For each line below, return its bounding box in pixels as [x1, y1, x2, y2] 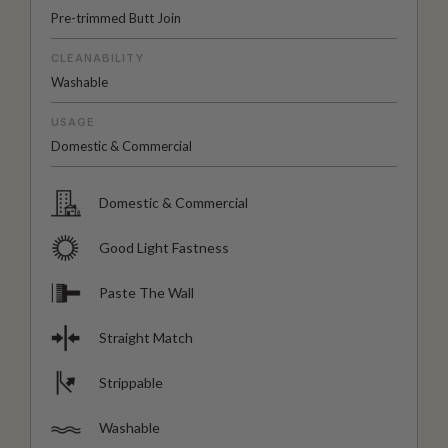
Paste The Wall [99, 283, 194, 301]
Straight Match [99, 328, 193, 346]
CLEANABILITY [51, 50, 144, 65]
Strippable [99, 373, 163, 391]
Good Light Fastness [99, 238, 229, 256]
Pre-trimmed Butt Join [51, 9, 181, 26]
